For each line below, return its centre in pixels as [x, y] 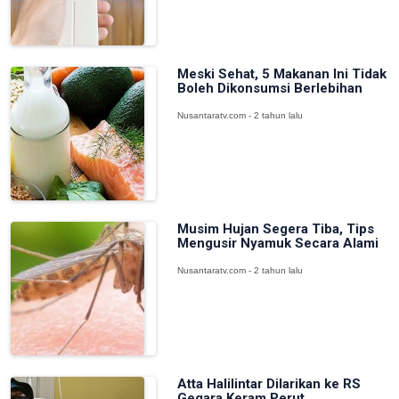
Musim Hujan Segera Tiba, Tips [275, 229]
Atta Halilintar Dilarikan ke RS [269, 384]
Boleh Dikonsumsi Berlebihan [269, 88]
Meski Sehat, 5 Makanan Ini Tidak [281, 74]
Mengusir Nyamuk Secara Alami [277, 243]
